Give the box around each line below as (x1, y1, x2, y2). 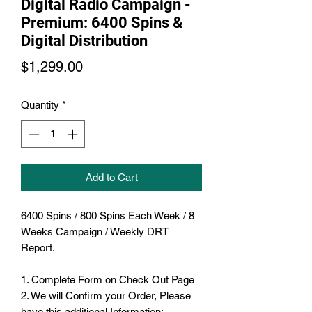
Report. (21, 241, 55, 253)
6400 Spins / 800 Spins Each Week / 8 (21, 209, 194, 221)
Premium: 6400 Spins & (21, 14, 182, 32)
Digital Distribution (21, 32, 148, 50)
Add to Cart (85, 171, 138, 183)
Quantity (21, 99, 59, 111)
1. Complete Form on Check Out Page (21, 273, 194, 286)
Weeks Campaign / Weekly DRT (21, 225, 169, 237)
